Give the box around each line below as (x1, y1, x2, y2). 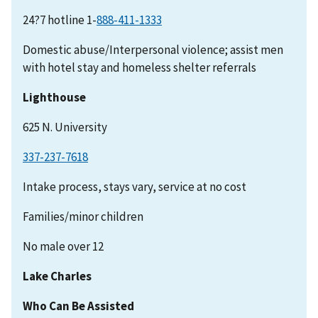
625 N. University (23, 119, 107, 135)
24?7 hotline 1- (23, 11, 97, 28)
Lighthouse (23, 89, 86, 105)
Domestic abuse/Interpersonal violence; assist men (23, 41, 283, 57)
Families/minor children (23, 208, 143, 224)
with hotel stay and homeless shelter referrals (23, 59, 256, 75)
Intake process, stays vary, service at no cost (23, 178, 246, 194)
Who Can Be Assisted (23, 297, 134, 314)
